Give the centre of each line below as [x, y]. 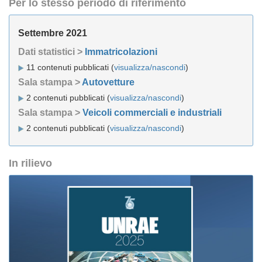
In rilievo [30, 163]
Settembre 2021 [53, 33]
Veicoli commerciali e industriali [152, 113]
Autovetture [108, 82]
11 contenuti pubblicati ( [69, 67]
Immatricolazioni [121, 52]
